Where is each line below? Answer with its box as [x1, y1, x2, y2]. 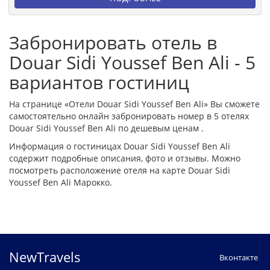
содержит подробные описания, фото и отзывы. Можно [9, 152, 240, 164]
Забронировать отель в [9, 30, 217, 55]
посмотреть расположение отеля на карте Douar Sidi [9, 164, 230, 176]
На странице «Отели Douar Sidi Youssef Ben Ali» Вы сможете [9, 98, 260, 110]
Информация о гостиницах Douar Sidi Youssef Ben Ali [9, 140, 230, 152]
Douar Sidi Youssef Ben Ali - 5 [9, 49, 256, 75]
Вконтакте [219, 252, 258, 263]
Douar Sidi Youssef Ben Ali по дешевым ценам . [9, 122, 204, 134]
